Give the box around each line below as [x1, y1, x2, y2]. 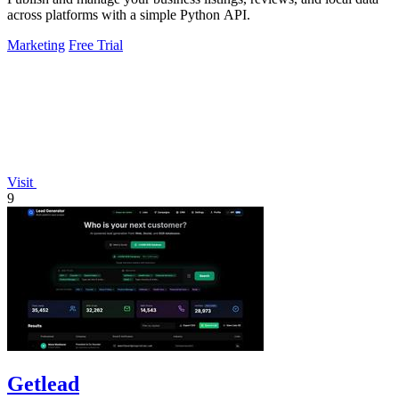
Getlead [7, 372, 79, 396]
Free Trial [69, 37, 123, 53]
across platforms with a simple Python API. [7, 7, 250, 23]
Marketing [7, 37, 65, 53]
